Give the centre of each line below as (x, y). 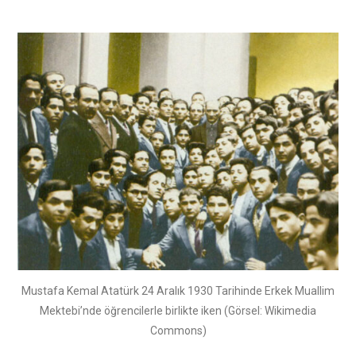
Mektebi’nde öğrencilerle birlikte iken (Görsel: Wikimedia (178, 310)
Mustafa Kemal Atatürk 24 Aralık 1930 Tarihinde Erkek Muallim (178, 290)
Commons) (178, 330)
